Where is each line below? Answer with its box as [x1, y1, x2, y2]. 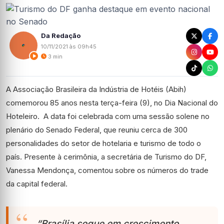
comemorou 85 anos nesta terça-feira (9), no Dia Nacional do [6, 98, 218, 107]
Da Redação [41, 31, 80, 39]
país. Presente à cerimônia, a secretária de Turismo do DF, [6, 152, 206, 161]
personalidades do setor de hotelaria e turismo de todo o [6, 138, 201, 148]
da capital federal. [6, 179, 67, 188]
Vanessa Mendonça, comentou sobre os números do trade [6, 165, 208, 175]
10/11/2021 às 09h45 [41, 42, 96, 50]
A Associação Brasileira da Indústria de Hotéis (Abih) [6, 84, 186, 94]
